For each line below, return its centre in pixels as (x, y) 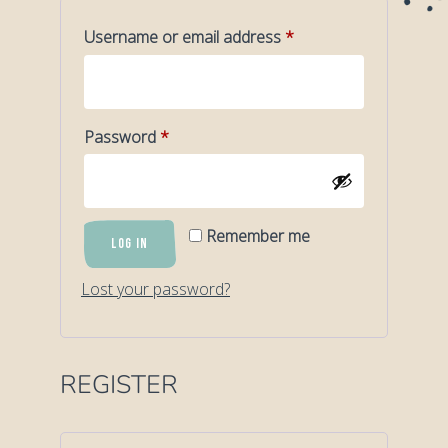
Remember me (258, 236)
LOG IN (130, 243)
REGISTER (119, 384)
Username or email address (184, 37)
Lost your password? (155, 288)
